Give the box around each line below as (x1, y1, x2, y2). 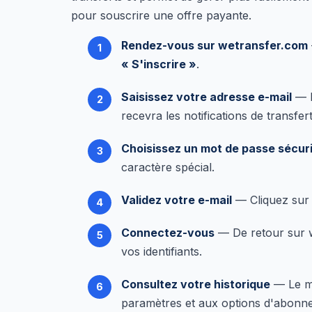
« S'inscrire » (121, 57, 196, 71)
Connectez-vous (121, 226, 214, 240)
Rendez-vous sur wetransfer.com (121, 38, 308, 52)
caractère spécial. (121, 160, 214, 174)
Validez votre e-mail (121, 193, 232, 207)
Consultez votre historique (121, 277, 270, 291)
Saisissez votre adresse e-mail (121, 90, 292, 104)
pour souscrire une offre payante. (71, 8, 251, 22)
